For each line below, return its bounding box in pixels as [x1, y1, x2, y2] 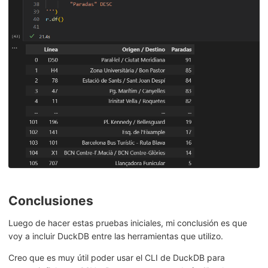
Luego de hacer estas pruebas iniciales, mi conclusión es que [8, 218, 247, 229]
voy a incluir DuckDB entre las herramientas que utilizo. [8, 231, 223, 242]
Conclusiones [8, 193, 93, 209]
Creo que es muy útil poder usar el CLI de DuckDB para [8, 252, 225, 263]
